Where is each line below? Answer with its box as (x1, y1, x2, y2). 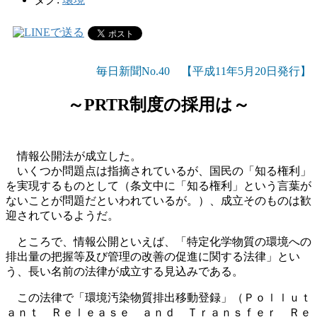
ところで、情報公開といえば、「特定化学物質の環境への (6, 235, 311, 248)
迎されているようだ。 (6, 209, 119, 221)
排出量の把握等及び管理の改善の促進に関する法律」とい (6, 250, 300, 263)
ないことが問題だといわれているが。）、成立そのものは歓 (6, 194, 311, 207)
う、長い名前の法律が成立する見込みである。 (6, 265, 243, 277)
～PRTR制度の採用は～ (67, 95, 250, 114)
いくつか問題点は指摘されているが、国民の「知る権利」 (6, 164, 311, 177)
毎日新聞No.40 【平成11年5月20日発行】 (96, 64, 311, 77)
